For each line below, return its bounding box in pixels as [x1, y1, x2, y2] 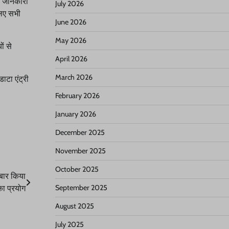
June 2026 [55, 17, 86, 27]
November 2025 [55, 146, 106, 155]
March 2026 [55, 73, 93, 82]
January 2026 [55, 109, 96, 119]
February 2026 [55, 91, 100, 100]
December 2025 [55, 128, 105, 137]
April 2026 [55, 54, 87, 63]
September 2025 [55, 183, 107, 192]
